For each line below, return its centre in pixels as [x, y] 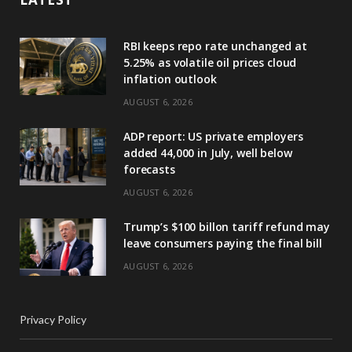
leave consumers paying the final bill [223, 243]
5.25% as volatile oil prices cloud [210, 62]
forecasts [149, 169]
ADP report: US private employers [213, 136]
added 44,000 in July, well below [208, 152]
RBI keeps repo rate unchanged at [215, 46]
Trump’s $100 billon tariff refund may [227, 226]
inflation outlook [170, 79]
